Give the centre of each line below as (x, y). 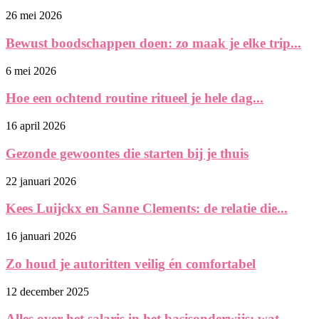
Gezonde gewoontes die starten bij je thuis (127, 153)
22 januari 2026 (41, 181)
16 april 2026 (36, 126)
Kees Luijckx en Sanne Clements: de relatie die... (147, 209)
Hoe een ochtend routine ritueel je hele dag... (135, 98)
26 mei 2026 (34, 16)
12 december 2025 (47, 291)
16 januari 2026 (41, 236)
